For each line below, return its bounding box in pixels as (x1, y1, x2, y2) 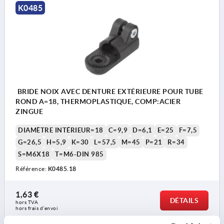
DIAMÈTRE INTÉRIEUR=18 (18, 126, 103, 134)
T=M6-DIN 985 (54, 150, 104, 158)
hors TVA (15, 199, 39, 205)
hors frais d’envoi (15, 205, 58, 211)
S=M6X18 (18, 150, 50, 158)
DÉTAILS (169, 196, 198, 204)
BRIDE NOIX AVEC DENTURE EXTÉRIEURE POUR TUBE (15, 87, 203, 95)
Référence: (15, 165, 48, 172)
